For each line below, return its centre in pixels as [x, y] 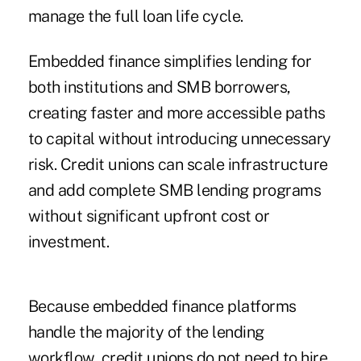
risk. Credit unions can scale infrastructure [178, 165]
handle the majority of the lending [146, 332]
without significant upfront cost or [149, 216]
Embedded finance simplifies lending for [170, 62]
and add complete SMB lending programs [174, 191]
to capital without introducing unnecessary [179, 139]
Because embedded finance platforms [162, 307]
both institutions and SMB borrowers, [159, 87]
